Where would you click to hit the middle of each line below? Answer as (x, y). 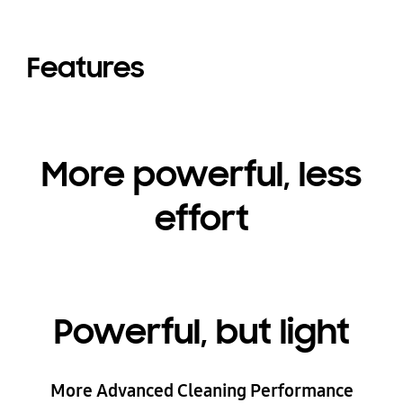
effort (201, 218)
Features (85, 68)
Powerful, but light (201, 332)
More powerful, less (201, 174)
